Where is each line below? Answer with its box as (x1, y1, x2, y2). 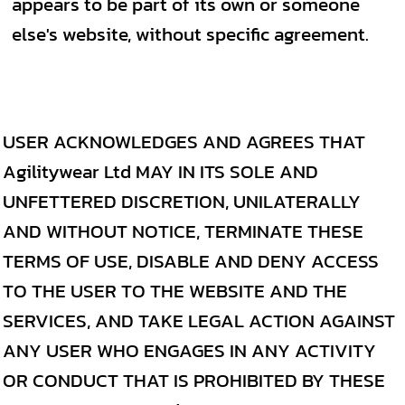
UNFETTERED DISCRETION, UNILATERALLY (3, 187, 361, 215)
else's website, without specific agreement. (12, 20, 369, 48)
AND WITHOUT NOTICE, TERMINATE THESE (3, 217, 363, 245)
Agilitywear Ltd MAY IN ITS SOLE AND (3, 157, 318, 185)
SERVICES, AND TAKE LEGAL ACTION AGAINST (3, 306, 395, 334)
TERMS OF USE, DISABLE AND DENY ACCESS (3, 247, 379, 275)
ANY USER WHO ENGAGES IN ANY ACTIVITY (3, 336, 376, 364)
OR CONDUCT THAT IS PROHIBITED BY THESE (3, 366, 385, 394)
